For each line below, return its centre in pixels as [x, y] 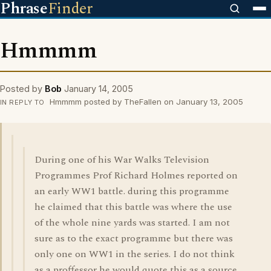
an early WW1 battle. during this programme [132, 191]
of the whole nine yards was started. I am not [132, 223]
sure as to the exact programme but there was [134, 238]
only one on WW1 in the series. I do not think [135, 254]
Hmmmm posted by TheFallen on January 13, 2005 [145, 102]
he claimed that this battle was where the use [133, 207]
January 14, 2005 [99, 89]
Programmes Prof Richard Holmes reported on [136, 175]
